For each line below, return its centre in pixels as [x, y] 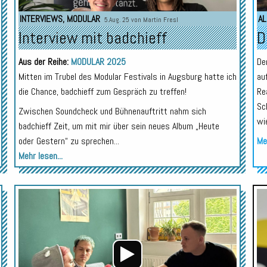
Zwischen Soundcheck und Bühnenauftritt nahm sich [112, 111]
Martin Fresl [160, 20]
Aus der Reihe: [44, 62]
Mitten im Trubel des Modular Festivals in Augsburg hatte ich [127, 77]
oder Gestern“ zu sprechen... [69, 141]
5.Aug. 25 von [123, 20]
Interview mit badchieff [92, 38]
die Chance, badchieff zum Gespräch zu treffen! [102, 92]
